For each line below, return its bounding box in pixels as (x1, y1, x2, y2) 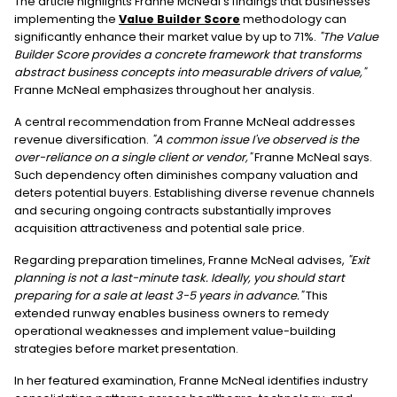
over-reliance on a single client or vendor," (14, 149, 252, 165)
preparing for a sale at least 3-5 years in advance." (14, 287, 303, 303)
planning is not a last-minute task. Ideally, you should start (14, 269, 345, 285)
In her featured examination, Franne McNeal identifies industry (14, 372, 368, 388)
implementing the (14, 11, 119, 27)
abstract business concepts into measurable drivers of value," (14, 64, 366, 80)
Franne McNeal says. (252, 149, 372, 165)
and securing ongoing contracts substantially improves (14, 202, 331, 218)
